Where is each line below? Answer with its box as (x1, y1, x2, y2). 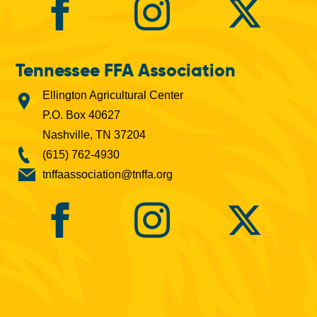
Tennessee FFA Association (16, 59, 236, 81)
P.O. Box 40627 (42, 108, 121, 121)
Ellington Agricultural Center (42, 88, 184, 101)
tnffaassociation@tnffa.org (42, 168, 173, 180)
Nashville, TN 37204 (42, 128, 146, 141)
